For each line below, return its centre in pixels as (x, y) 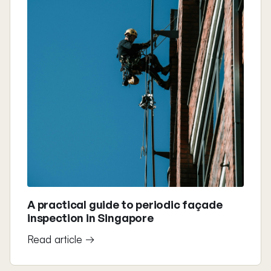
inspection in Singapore (90, 217)
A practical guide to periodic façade (125, 204)
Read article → (61, 239)
